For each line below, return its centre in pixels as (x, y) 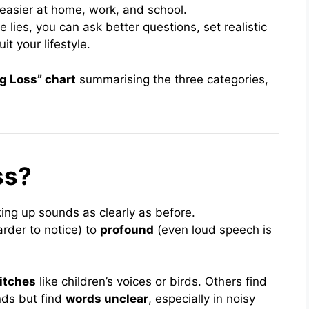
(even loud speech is (213, 229)
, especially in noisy (202, 299)
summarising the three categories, (172, 79)
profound (127, 229)
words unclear (107, 299)
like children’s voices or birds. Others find (151, 282)
